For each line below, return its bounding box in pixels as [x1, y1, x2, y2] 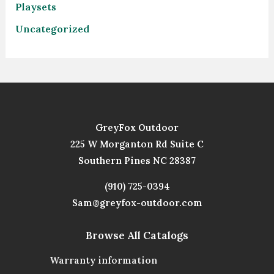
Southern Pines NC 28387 [78, 154, 196, 166]
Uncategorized [15, 22, 89, 35]
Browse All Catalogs [86, 228, 188, 242]
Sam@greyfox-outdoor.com [72, 196, 202, 209]
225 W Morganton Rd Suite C [70, 138, 204, 150]
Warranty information [49, 254, 157, 266]
